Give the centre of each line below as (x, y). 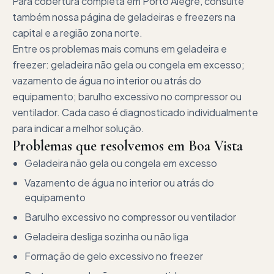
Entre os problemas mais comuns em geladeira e (120, 49)
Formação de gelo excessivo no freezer (114, 256)
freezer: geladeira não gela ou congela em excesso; (128, 65)
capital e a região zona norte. (77, 33)
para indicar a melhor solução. (78, 128)
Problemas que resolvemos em (100, 146)
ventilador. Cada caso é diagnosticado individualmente (135, 112)
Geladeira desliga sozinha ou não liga (106, 236)
